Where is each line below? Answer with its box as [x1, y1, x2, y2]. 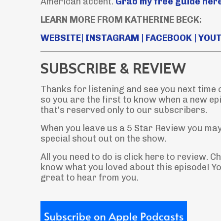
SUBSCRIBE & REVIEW [40, 59, 186, 77]
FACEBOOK [146, 32, 192, 43]
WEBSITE [40, 32, 81, 43]
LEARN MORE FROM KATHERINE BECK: [40, 14, 202, 25]
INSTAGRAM [85, 32, 139, 43]
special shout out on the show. [40, 133, 167, 144]
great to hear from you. [40, 172, 141, 183]
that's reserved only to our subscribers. [40, 104, 207, 115]
